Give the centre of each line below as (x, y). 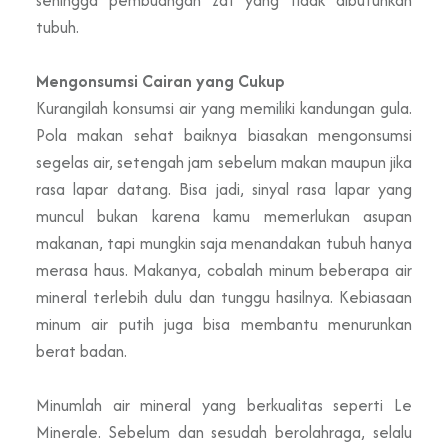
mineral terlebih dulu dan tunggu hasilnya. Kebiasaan (224, 296)
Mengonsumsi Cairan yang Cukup (160, 80)
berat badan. (81, 350)
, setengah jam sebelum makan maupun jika (261, 161)
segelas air (73, 161)
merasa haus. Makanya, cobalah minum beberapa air (224, 269)
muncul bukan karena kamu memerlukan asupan (224, 215)
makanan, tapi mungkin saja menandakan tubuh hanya (224, 242)
